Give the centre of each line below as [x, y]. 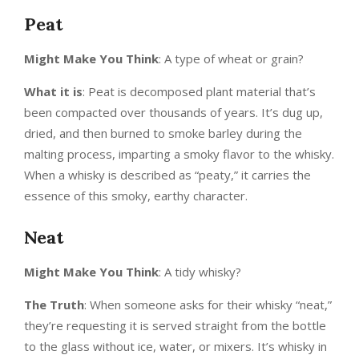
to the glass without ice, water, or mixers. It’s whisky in [175, 347]
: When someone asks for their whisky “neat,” [208, 305]
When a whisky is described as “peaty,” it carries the [167, 175]
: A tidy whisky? [200, 272]
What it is [53, 92]
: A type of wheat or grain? [231, 59]
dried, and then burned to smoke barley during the [163, 133]
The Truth [54, 305]
